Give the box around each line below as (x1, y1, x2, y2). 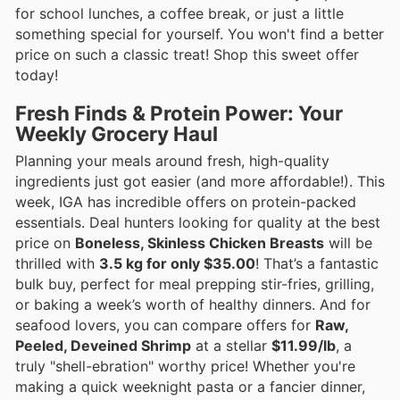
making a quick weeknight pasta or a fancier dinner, (15, 378, 365, 396)
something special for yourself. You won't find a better (15, 24, 384, 43)
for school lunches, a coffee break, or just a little (15, 4, 344, 22)
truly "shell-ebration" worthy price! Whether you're (15, 357, 355, 376)
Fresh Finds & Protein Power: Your (15, 101, 343, 126)
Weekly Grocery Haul (15, 121, 218, 146)
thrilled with (15, 254, 99, 273)
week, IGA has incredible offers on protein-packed (15, 193, 356, 212)
